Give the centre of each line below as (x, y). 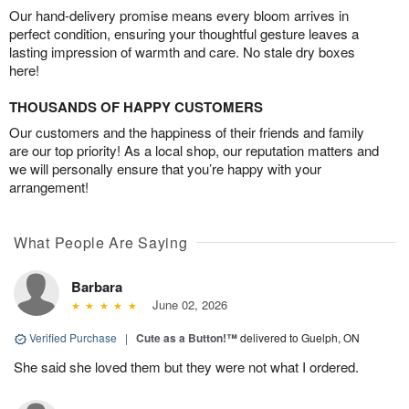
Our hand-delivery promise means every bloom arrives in (179, 16)
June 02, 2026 (186, 305)
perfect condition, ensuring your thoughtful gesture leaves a (184, 34)
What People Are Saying (101, 243)
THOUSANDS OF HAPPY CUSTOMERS (136, 107)
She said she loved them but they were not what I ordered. (186, 367)
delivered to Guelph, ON (300, 338)
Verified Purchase (73, 338)
